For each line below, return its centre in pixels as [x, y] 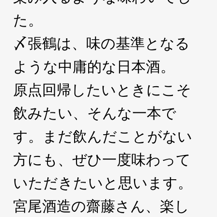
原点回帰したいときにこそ [102, 90]
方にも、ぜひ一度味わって [102, 160]
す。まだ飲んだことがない [102, 136]
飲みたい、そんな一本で [94, 113]
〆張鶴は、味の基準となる [101, 43]
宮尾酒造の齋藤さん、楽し [101, 206]
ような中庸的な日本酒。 [94, 67]
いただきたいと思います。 [102, 183]
